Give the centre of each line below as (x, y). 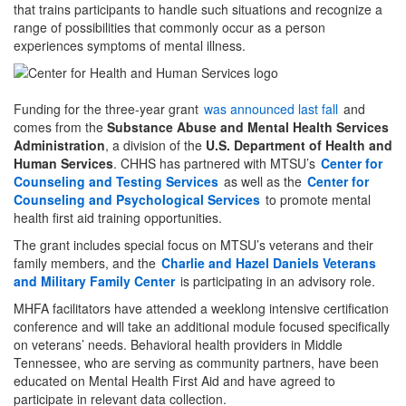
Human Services (63, 163)
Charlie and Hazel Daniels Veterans (269, 262)
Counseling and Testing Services (116, 181)
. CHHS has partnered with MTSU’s (216, 163)
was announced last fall (271, 108)
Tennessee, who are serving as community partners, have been (196, 362)
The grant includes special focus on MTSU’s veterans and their (193, 244)
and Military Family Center (94, 280)
